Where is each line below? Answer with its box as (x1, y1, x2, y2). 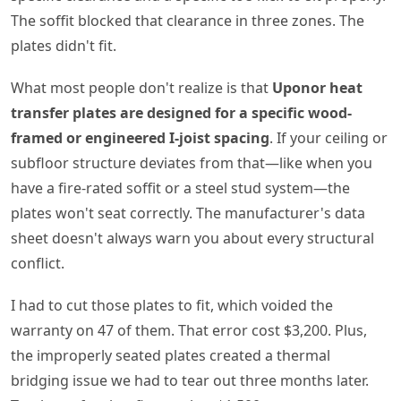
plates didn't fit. (11, 35, 116, 55)
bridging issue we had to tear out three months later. (11, 371, 369, 391)
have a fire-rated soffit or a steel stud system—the (11, 178, 350, 199)
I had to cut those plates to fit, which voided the (11, 295, 333, 316)
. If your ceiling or (269, 128, 388, 149)
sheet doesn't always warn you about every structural (11, 228, 374, 249)
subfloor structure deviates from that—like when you (11, 153, 372, 174)
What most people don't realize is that (11, 78, 272, 98)
